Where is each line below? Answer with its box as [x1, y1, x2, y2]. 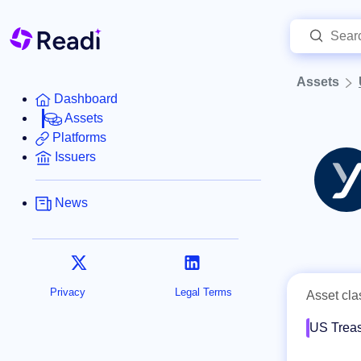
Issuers [55, 150, 96, 164]
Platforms [52, 131, 106, 145]
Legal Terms [174, 286, 232, 299]
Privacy [50, 286, 85, 299]
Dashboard [54, 92, 118, 106]
